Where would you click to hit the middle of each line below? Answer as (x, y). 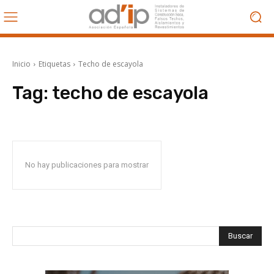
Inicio (21, 64)
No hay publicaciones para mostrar (87, 165)
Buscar (240, 235)
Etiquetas (54, 64)
